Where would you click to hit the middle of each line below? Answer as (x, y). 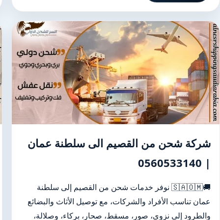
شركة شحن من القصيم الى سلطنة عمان (119, 143)
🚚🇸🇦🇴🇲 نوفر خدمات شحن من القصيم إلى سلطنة (104, 187)
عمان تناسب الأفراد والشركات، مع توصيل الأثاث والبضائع (119, 201)
